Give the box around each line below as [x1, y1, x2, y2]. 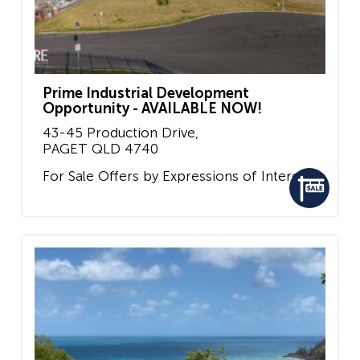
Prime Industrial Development [43, 84, 249, 103]
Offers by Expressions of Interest [94, 167, 311, 184]
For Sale [43, 167, 94, 184]
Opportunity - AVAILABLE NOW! [43, 100, 262, 118]
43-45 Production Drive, [43, 125, 198, 141]
